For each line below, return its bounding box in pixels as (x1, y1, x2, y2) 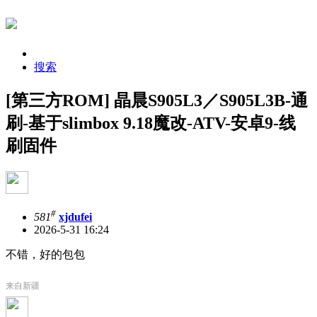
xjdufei (59, 210, 92, 223)
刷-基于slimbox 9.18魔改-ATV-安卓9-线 (6, 113, 296, 132)
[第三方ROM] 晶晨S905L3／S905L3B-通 (6, 91, 308, 110)
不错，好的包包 (6, 248, 85, 260)
